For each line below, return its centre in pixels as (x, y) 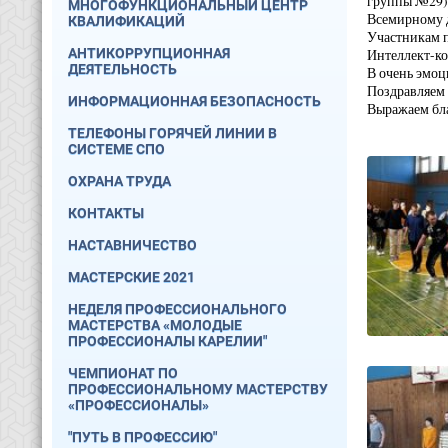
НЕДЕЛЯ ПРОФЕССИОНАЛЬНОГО (177, 309)
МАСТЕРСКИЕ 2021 (131, 277)
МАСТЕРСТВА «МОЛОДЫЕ (155, 325)
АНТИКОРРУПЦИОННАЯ (149, 53)
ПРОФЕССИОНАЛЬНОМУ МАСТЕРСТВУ (198, 389)
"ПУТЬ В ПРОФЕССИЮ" (142, 437)
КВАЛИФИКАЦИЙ (126, 21)
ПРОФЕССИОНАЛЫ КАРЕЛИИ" (167, 341)
